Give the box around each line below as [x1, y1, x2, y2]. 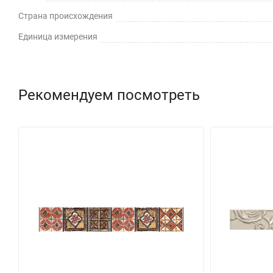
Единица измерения [18, 31, 97, 41]
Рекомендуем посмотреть [18, 86, 200, 104]
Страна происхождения [18, 10, 113, 21]
